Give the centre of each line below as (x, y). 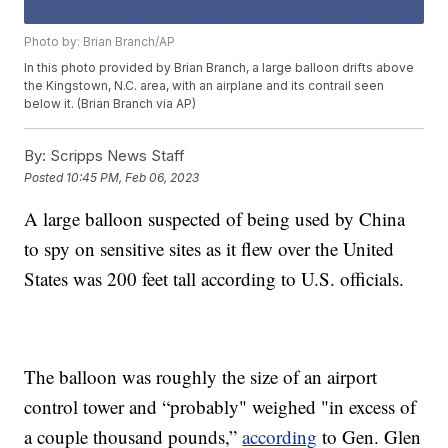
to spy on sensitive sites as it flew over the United (209, 249)
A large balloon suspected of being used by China (215, 219)
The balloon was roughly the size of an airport (201, 377)
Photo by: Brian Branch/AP (100, 42)
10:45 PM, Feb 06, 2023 (133, 177)
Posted (45, 177)
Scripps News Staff (116, 156)
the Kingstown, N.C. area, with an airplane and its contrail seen (204, 86)
